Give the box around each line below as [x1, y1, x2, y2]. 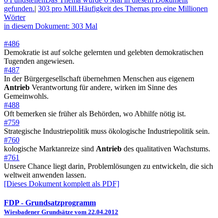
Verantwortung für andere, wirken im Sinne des [30, 83, 177, 91]
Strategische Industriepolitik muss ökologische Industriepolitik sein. [4, 127, 210, 135]
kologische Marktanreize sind [4, 144, 96, 153]
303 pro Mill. [38, 4, 78, 13]
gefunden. [4, 4, 35, 13]
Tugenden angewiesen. [4, 56, 74, 65]
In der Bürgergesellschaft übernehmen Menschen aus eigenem [4, 74, 194, 83]
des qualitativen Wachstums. [122, 144, 210, 153]
